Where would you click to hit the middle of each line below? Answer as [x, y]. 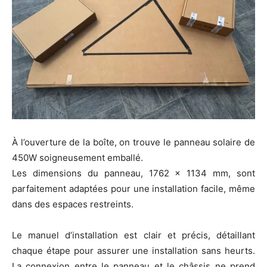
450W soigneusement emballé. [77, 158]
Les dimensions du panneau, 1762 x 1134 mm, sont [133, 173]
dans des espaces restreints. [73, 204]
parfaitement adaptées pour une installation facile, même [133, 189]
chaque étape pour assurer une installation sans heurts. [133, 251]
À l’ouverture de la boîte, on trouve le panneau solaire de [133, 142]
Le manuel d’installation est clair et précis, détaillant [133, 235]
